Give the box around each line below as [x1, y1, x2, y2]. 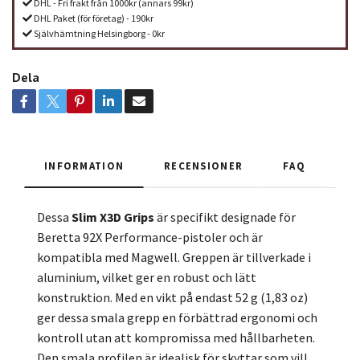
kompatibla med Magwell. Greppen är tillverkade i [37, 249, 311, 266]
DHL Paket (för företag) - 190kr [32, 12, 153, 25]
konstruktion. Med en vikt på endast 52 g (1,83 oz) [37, 289, 308, 306]
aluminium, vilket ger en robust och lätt [37, 269, 256, 286]
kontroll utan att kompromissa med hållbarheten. [37, 329, 315, 346]
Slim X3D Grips [72, 209, 154, 226]
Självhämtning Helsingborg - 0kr [32, 27, 165, 40]
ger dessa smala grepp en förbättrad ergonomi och [37, 309, 317, 326]
